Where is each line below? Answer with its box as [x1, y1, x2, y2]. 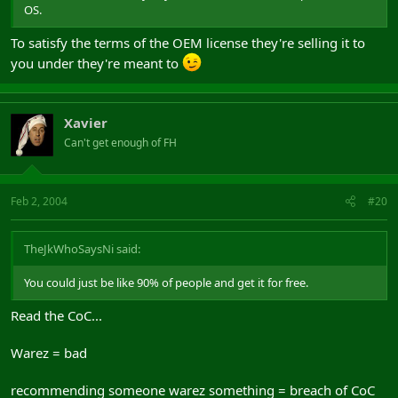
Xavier [64, 114, 107, 131]
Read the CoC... [11, 306, 102, 324]
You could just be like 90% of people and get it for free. [24, 274, 308, 291]
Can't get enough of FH [64, 135, 177, 150]
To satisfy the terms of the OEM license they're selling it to [11, 34, 365, 52]
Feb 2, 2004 [11, 193, 68, 209]
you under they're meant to [11, 54, 182, 72]
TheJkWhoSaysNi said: [24, 240, 140, 257]
